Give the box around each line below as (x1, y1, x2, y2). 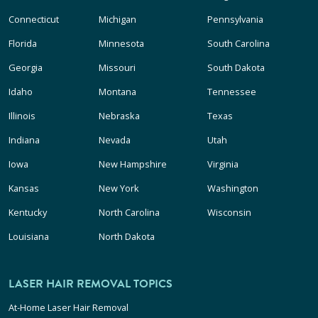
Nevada (99, 133, 131, 147)
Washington (207, 182, 258, 195)
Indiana (9, 133, 40, 147)
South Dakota (207, 61, 265, 75)
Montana (99, 85, 137, 99)
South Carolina (207, 37, 270, 50)
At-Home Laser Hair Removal (9, 301, 128, 314)
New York (99, 182, 140, 195)
